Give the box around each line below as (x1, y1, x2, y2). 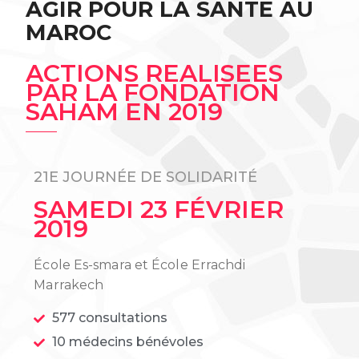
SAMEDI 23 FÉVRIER (34, 194, 284, 224)
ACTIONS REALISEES (26, 58, 284, 88)
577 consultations (51, 309, 167, 325)
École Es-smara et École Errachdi (34, 256, 246, 272)
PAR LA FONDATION (26, 77, 280, 107)
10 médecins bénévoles (51, 333, 204, 349)
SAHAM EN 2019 (26, 96, 224, 127)
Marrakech (34, 276, 104, 292)
